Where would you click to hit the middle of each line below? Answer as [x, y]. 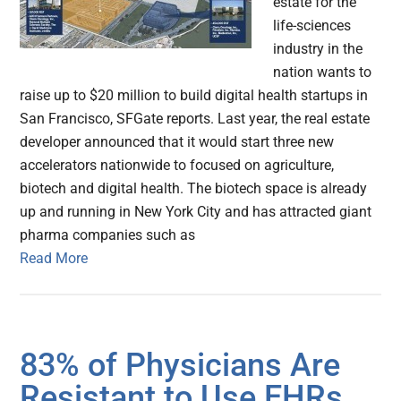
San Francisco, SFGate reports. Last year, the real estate [195, 119]
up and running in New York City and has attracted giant [196, 212]
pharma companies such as [108, 235]
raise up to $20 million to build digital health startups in [194, 96]
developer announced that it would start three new [177, 142]
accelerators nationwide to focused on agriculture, [177, 166]
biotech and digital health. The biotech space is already [194, 189]
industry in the [318, 49]
